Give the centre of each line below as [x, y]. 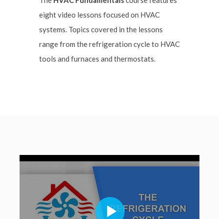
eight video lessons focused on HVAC [99, 14]
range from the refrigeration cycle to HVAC [109, 44]
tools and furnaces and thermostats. [97, 58]
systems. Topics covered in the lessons [101, 29]
